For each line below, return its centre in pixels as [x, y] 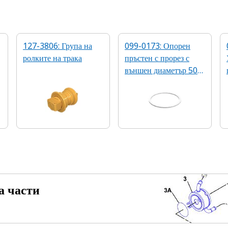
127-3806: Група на [58, 46]
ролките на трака [52, 58]
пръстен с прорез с [157, 58]
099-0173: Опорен [158, 46]
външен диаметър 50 [161, 70]
